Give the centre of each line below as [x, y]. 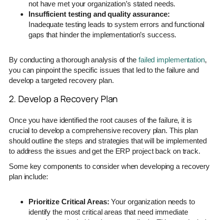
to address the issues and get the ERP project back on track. [105, 151]
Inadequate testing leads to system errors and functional [117, 24]
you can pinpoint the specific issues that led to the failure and [104, 70]
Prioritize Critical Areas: [69, 201]
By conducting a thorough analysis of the [74, 59]
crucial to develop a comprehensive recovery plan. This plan [104, 130]
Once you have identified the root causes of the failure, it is [100, 120]
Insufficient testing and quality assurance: [99, 14]
